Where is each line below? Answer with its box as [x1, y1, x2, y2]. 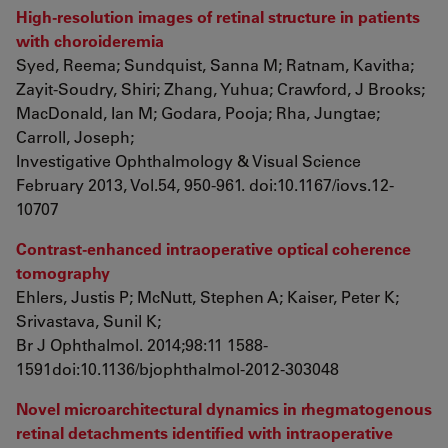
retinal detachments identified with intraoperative [16, 422, 393, 443]
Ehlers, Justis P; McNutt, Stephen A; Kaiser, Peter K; [16, 286, 399, 307]
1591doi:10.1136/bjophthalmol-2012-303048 [16, 358, 339, 379]
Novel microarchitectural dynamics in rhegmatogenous [16, 398, 432, 419]
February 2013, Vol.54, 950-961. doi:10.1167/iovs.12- [16, 174, 394, 195]
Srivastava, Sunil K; [16, 310, 161, 331]
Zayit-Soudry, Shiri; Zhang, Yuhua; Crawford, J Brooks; [16, 78, 425, 99]
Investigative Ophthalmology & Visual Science [16, 150, 361, 171]
